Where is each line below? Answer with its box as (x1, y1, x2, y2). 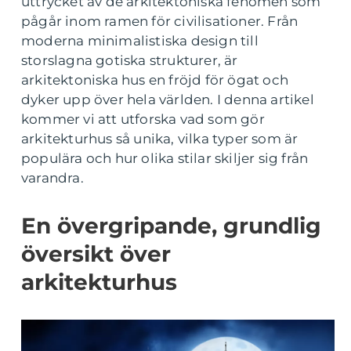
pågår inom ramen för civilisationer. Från (21, 13, 299, 29)
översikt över (21, 241, 171, 267)
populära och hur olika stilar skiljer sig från (21, 150, 309, 166)
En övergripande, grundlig (21, 212, 321, 239)
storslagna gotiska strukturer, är (21, 52, 238, 68)
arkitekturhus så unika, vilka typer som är (21, 131, 299, 147)
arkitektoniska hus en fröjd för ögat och (21, 72, 289, 88)
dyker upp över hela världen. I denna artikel (21, 92, 314, 107)
